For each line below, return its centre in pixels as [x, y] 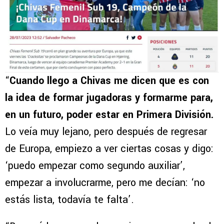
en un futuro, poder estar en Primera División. [109, 115]
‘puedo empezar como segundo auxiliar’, [95, 166]
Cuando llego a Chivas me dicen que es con [109, 81]
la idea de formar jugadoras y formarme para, [109, 98]
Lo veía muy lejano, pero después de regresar [106, 132]
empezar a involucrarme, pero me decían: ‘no [105, 183]
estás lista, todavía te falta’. [71, 200]
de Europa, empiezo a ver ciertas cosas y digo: [109, 149]
